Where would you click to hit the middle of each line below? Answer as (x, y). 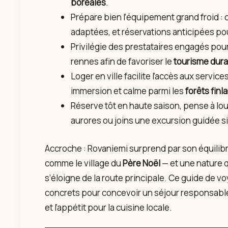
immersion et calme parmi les (128, 91)
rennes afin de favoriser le (122, 62)
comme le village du (84, 163)
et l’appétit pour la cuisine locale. (108, 207)
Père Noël (141, 163)
